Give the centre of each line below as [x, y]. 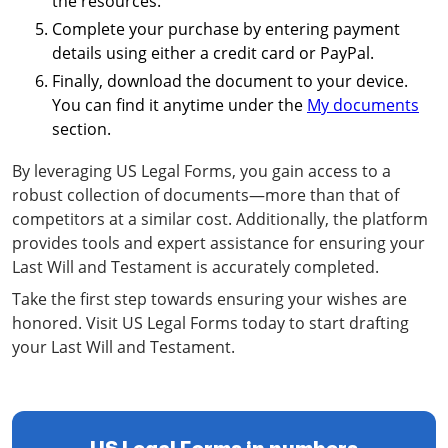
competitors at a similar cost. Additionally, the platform [220, 219]
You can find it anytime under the [179, 105]
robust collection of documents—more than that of [205, 195]
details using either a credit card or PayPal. [213, 53]
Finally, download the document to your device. [230, 81]
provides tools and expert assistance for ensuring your [218, 243]
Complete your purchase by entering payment [226, 29]
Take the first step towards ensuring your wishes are [209, 299]
